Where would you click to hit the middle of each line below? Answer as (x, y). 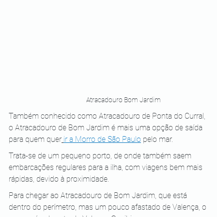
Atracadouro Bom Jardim (124, 100)
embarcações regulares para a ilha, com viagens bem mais (107, 167)
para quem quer (35, 139)
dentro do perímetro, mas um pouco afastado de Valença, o (108, 207)
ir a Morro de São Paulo (102, 139)
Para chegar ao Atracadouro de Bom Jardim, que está (99, 195)
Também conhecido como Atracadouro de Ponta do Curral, (108, 116)
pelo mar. (157, 139)
